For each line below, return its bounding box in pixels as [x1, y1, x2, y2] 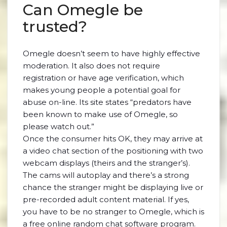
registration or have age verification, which [23, 73, 184, 83]
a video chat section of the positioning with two [23, 146, 203, 156]
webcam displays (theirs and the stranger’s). [23, 158, 190, 168]
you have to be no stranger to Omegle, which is [23, 207, 204, 216]
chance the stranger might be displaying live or [23, 182, 203, 192]
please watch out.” [23, 122, 94, 131]
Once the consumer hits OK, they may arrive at [23, 134, 203, 143]
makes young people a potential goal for [23, 85, 180, 95]
